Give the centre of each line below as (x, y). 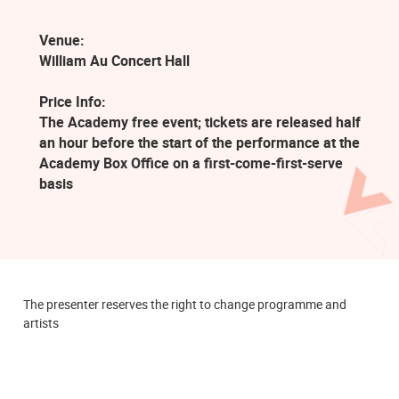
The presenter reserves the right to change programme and (185, 305)
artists (41, 323)
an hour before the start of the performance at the (200, 142)
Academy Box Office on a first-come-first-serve (191, 163)
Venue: (62, 41)
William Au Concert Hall (115, 61)
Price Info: (73, 101)
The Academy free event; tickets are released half (200, 122)
